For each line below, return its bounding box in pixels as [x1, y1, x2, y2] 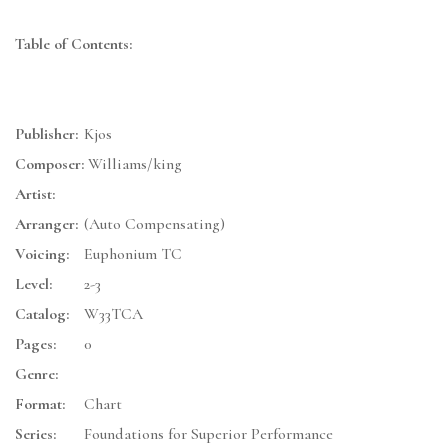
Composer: [15, 154, 84, 175]
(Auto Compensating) [84, 214, 225, 235]
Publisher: [15, 124, 78, 145]
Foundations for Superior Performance [84, 424, 333, 445]
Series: [15, 424, 56, 445]
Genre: [15, 364, 58, 385]
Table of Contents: [15, 34, 132, 55]
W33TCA [84, 304, 143, 325]
